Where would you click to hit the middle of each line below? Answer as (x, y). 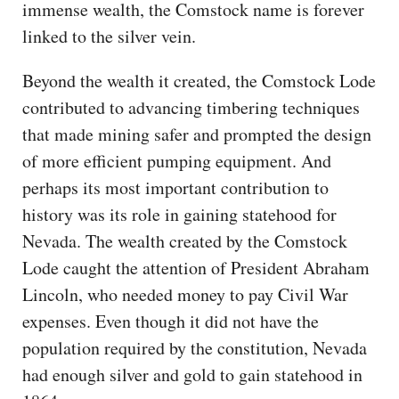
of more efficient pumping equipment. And (177, 160)
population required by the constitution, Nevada (195, 347)
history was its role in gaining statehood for (179, 214)
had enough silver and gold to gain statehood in (192, 374)
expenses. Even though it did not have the (171, 321)
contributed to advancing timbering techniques (191, 107)
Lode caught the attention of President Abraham (196, 267)
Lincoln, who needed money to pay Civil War (185, 294)
